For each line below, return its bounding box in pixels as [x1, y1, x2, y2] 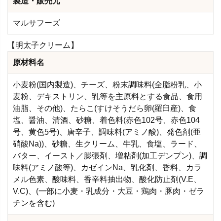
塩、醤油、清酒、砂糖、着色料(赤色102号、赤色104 [13, 115, 200, 124]
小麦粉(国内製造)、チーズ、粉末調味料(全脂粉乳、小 [13, 80, 202, 89]
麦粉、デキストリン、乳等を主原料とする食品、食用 [13, 92, 202, 101]
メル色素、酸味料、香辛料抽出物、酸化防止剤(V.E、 [13, 175, 201, 184]
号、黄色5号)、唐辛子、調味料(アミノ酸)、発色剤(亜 [13, 127, 201, 136]
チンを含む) [13, 198, 55, 207]
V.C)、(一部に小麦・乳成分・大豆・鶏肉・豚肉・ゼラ [13, 186, 204, 195]
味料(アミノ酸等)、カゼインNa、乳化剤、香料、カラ [13, 163, 202, 172]
